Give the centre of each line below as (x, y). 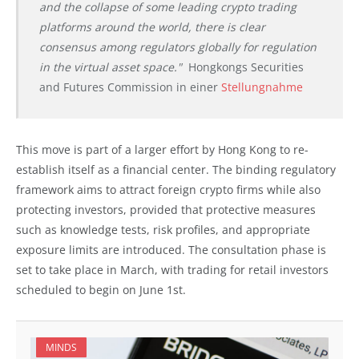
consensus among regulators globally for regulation (177, 47)
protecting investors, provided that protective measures (166, 210)
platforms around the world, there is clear (152, 27)
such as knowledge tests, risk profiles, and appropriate (163, 230)
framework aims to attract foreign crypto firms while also (168, 190)
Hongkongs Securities (244, 67)
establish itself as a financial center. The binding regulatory (176, 170)
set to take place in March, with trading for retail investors (172, 270)
